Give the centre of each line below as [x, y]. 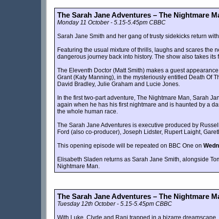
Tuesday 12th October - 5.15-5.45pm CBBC [115, 204]
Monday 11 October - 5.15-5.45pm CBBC [111, 23]
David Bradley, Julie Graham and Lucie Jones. [119, 84]
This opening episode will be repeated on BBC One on [130, 146]
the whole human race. [88, 112]
